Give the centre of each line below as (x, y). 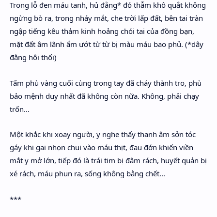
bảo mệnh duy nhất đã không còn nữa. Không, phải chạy (104, 96)
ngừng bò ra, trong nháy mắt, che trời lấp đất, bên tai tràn (106, 18)
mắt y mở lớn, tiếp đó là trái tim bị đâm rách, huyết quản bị (108, 160)
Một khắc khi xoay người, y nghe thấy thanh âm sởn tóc (103, 134)
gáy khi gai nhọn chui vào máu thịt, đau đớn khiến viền (101, 147)
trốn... (20, 109)
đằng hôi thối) (33, 57)
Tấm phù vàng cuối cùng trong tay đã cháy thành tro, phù (106, 83)
